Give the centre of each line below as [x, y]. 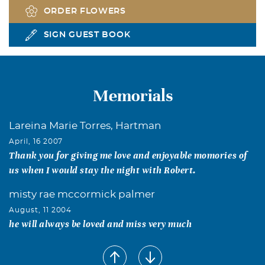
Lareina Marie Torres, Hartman [85, 125]
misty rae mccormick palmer [82, 194]
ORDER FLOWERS [85, 11]
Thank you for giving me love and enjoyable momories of [128, 155]
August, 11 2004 [41, 210]
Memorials [132, 96]
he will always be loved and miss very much [101, 224]
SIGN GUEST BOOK [87, 35]
